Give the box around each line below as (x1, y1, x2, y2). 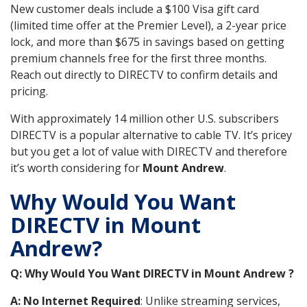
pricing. (10, 84, 48, 99)
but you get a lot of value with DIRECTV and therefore (10, 144, 287, 160)
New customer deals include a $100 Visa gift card (10, 1, 259, 17)
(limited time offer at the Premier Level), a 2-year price (10, 18, 286, 34)
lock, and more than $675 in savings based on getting (10, 34, 284, 50)
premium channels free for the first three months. (10, 51, 267, 66)
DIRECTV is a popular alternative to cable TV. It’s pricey (10, 127, 292, 143)
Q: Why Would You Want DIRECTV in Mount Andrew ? (10, 265, 294, 281)
